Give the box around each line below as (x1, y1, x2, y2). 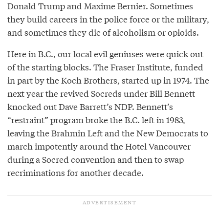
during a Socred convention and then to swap (7, 153, 184, 166)
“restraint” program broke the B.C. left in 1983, (7, 113, 185, 126)
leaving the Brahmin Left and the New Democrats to (7, 127, 208, 139)
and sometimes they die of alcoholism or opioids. (7, 26, 199, 39)
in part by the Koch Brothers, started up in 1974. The (7, 74, 209, 87)
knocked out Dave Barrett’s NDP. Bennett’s (7, 100, 173, 113)
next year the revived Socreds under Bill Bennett (7, 87, 195, 100)
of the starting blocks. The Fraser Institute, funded (7, 61, 203, 73)
